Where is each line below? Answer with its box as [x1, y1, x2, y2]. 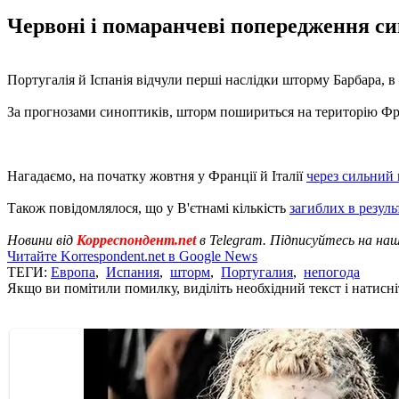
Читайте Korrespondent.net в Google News [7, 248, 257, 264]
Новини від [7, 232, 77, 248]
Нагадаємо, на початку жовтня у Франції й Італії [7, 167, 306, 183]
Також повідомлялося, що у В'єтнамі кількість [7, 199, 289, 216]
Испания [106, 264, 159, 280]
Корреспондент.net [77, 232, 196, 248]
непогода [304, 264, 360, 280]
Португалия [221, 264, 293, 280]
